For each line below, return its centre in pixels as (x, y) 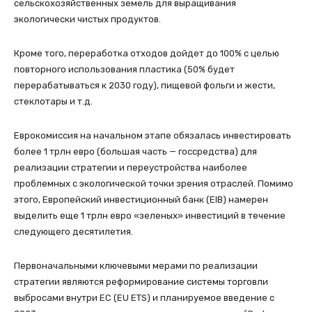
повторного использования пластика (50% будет (124, 69)
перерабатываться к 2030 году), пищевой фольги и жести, (145, 85)
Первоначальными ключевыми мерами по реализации (136, 265)
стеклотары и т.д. (53, 101)
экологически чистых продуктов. (87, 19)
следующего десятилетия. (73, 231)
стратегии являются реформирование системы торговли (141, 281)
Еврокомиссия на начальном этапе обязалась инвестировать (153, 135)
